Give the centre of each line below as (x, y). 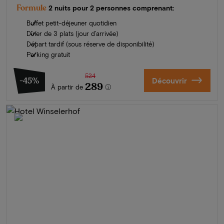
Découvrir (169, 80)
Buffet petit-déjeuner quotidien (71, 23)
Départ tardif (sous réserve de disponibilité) (90, 44)
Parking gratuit (48, 54)
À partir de (67, 87)
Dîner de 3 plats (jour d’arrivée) (72, 33)
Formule (31, 8)
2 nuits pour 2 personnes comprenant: (111, 7)
